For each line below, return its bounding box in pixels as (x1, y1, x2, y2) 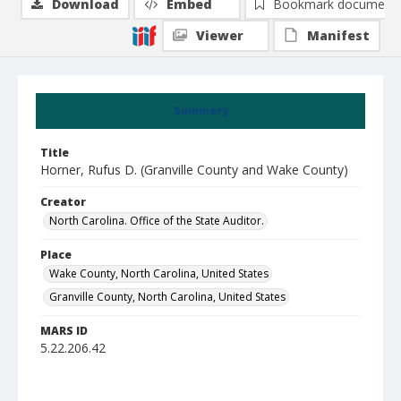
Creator (40, 194, 86, 209)
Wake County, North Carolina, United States (49, 266, 269, 281)
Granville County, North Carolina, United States (49, 289, 286, 304)
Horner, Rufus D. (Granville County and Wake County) (40, 161, 348, 178)
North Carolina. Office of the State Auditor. (49, 213, 264, 228)
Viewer (196, 27, 243, 44)
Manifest (307, 27, 370, 44)
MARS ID (40, 323, 88, 338)
